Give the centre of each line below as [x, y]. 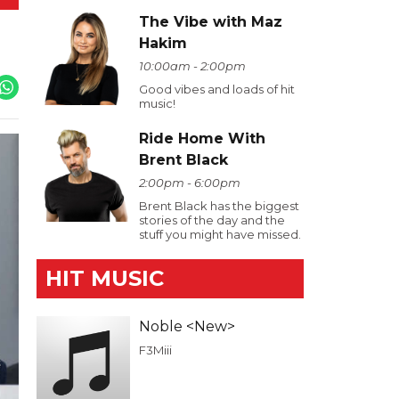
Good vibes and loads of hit [217, 89]
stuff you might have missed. [220, 234]
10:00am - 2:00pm [192, 66]
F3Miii [155, 350]
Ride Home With [202, 138]
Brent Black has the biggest [219, 206]
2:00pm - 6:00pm [190, 183]
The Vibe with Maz [211, 22]
